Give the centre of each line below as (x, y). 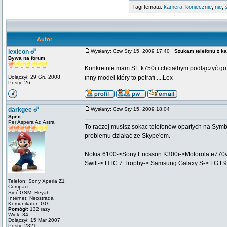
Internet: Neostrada (31, 198)
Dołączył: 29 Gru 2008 (34, 77)
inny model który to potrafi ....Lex (129, 78)
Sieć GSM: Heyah (29, 192)
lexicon (18, 52)
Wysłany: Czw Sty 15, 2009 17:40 (133, 51)
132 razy (39, 209)
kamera (173, 7)
